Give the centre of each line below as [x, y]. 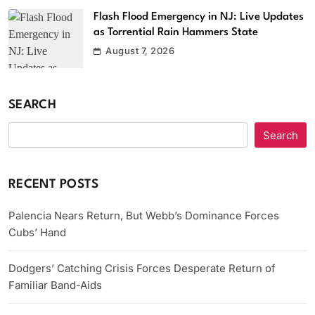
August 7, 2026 [140, 50]
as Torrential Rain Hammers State [176, 32]
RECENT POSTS [54, 185]
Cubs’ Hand [37, 233]
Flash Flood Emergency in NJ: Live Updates [199, 17]
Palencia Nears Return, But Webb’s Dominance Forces [144, 216]
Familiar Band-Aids [55, 285]
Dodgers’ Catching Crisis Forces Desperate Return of [142, 269]
